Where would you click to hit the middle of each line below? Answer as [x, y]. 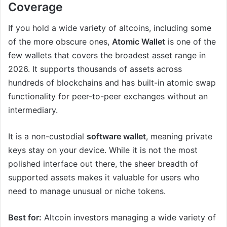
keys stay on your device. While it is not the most [103, 150]
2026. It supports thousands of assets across [95, 69]
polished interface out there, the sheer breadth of [103, 163]
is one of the [191, 41]
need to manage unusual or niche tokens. [87, 191]
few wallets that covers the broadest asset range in [107, 55]
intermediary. [33, 110]
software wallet [116, 136]
